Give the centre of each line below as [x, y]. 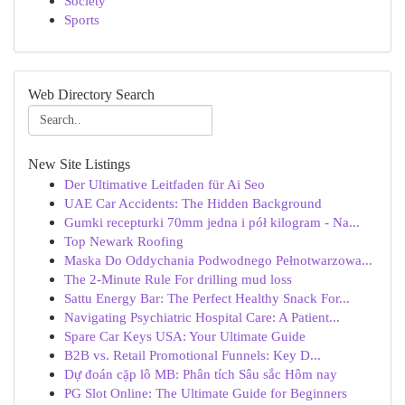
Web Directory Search [91, 94]
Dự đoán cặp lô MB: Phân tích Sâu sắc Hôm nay [201, 374]
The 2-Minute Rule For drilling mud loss [178, 279]
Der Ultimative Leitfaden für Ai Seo [165, 184]
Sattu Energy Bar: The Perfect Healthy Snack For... [207, 298]
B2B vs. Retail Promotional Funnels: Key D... [193, 355]
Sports [82, 19]
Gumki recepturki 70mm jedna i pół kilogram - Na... [212, 222]
